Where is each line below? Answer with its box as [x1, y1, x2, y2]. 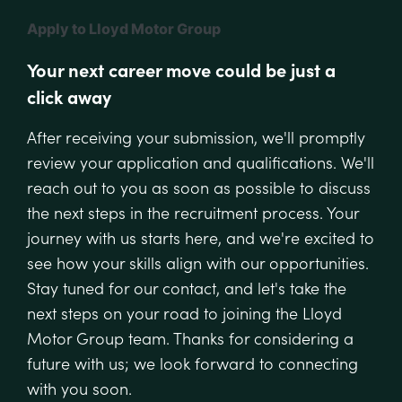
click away [27, 83, 111, 109]
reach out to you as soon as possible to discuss [27, 176, 371, 198]
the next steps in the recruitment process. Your [27, 201, 359, 223]
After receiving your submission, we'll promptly [27, 126, 365, 148]
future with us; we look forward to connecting [27, 352, 358, 374]
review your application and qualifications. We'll [27, 151, 374, 173]
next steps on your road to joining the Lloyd [27, 301, 342, 324]
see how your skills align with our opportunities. [27, 251, 369, 274]
